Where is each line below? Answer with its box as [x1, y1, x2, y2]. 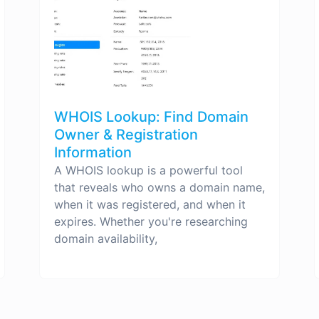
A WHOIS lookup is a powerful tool [54, 162, 243, 177]
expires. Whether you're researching [54, 214, 248, 229]
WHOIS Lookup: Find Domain [54, 108, 249, 125]
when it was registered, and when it [54, 197, 246, 211]
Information [54, 143, 132, 161]
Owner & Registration [54, 125, 198, 143]
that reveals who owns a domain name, [54, 179, 265, 194]
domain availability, [54, 231, 157, 246]
